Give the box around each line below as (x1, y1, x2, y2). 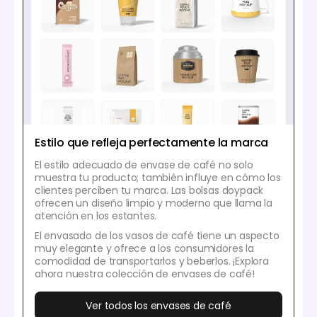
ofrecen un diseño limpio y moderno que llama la (35, 196, 272, 211)
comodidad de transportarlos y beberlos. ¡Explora (35, 254, 269, 269)
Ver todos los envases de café (86, 299, 231, 313)
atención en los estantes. (35, 209, 157, 224)
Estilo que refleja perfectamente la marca (35, 134, 269, 151)
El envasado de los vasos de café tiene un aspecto (35, 229, 279, 243)
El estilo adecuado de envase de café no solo (35, 158, 253, 173)
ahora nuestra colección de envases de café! (35, 267, 255, 282)
